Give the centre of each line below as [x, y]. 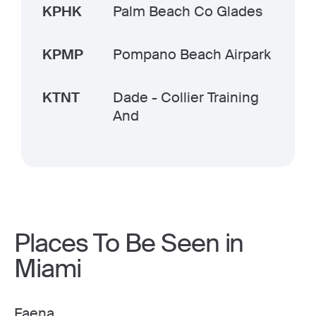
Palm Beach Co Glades [188, 11]
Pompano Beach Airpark [192, 54]
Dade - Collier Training [186, 97]
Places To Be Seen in [129, 243]
